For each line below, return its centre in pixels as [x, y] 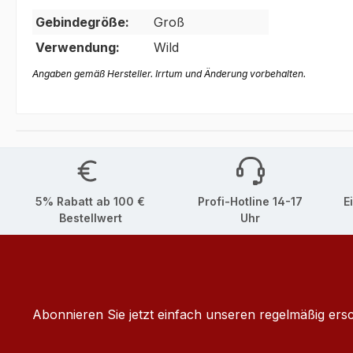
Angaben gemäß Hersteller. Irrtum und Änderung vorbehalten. [169, 74]
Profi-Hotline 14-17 [251, 202]
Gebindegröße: [82, 22]
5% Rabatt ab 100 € [91, 202]
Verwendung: [78, 48]
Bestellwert [90, 218]
